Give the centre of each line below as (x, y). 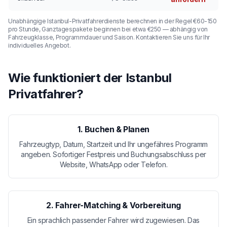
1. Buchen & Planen (113, 129)
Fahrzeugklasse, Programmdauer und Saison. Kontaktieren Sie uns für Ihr (109, 37)
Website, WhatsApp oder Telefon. (113, 164)
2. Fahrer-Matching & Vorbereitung (113, 205)
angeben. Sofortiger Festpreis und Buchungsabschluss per (113, 154)
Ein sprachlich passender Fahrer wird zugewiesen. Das (113, 220)
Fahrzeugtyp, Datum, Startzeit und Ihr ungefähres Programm (113, 144)
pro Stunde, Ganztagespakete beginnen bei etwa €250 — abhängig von (108, 29)
